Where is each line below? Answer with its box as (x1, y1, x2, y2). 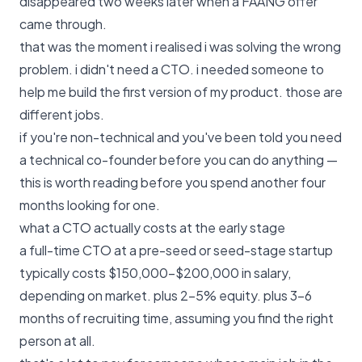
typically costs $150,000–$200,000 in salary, (19, 264, 291, 281)
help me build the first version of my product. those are (19, 83, 343, 100)
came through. (19, 15, 107, 32)
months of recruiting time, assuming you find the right (19, 309, 334, 326)
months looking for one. (19, 196, 160, 213)
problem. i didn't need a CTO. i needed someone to (19, 61, 324, 78)
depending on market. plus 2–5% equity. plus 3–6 (19, 287, 312, 304)
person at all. (19, 332, 95, 349)
